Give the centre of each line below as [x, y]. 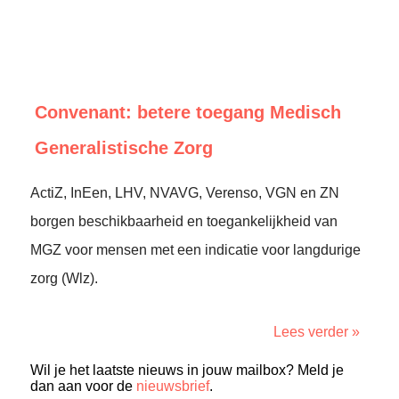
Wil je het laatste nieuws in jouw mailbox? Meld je [187, 370]
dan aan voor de [83, 386]
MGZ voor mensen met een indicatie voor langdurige [195, 250]
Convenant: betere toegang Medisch [188, 112]
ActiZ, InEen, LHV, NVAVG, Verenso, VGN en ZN [185, 193]
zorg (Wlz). [64, 278]
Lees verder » [317, 332]
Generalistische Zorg [124, 148]
